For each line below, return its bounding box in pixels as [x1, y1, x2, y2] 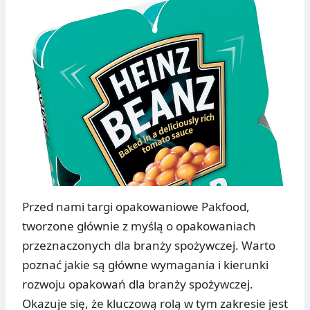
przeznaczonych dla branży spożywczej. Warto [22, 237, 275, 254]
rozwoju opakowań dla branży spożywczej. [22, 276, 253, 293]
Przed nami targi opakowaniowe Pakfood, [22, 199, 250, 215]
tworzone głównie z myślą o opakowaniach [22, 218, 256, 235]
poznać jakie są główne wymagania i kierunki [22, 257, 268, 273]
